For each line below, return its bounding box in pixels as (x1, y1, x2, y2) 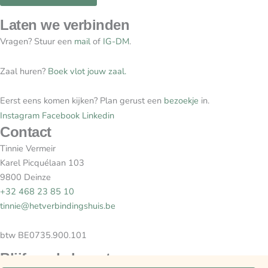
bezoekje (164, 95, 199, 107)
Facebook (42, 109, 80, 121)
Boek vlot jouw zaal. (48, 65, 126, 77)
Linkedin (82, 109, 114, 121)
